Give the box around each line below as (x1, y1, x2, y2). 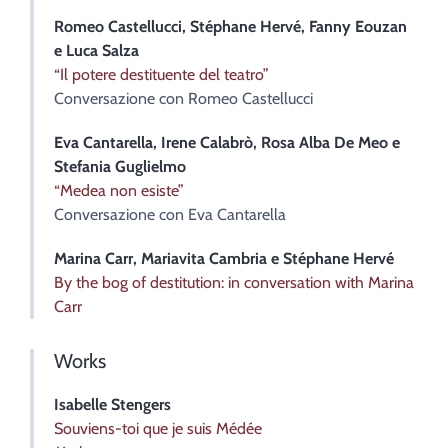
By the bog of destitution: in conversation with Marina (54, 272, 414, 292)
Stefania (54, 156, 115, 176)
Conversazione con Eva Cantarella (54, 204, 286, 224)
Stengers (111, 394, 171, 414)
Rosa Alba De (261, 132, 358, 152)
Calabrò (200, 132, 253, 152)
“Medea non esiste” (54, 180, 184, 200)
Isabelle (54, 394, 111, 414)
